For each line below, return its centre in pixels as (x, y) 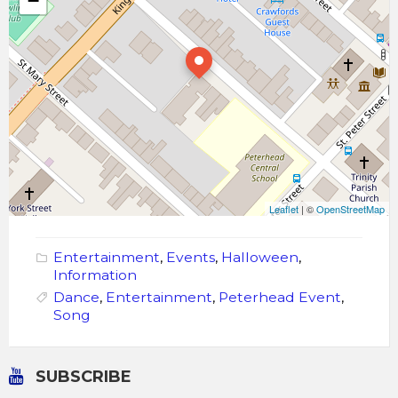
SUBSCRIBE (84, 377)
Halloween (260, 258)
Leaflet (284, 209)
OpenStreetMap (350, 209)
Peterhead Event (280, 298)
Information (95, 275)
